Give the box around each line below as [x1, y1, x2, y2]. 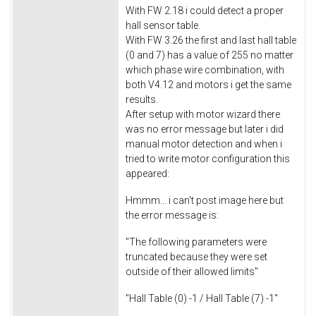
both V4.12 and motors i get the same [126, 79, 291, 91]
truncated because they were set [126, 250, 267, 262]
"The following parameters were [126, 236, 267, 248]
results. [126, 94, 158, 106]
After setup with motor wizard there [126, 109, 280, 121]
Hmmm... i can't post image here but [126, 195, 284, 207]
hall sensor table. [126, 20, 200, 32]
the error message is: [126, 209, 219, 221]
